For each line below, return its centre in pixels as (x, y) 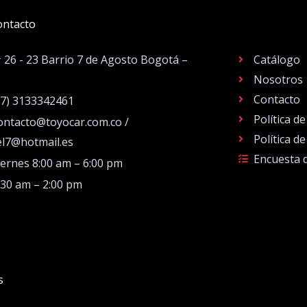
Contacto (277, 99)
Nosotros (279, 79)
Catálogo (277, 59)
